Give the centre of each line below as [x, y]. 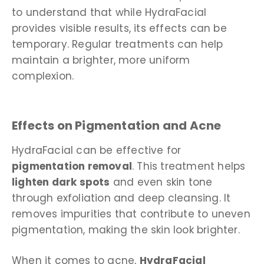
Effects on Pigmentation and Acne [117, 125]
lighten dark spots [61, 182]
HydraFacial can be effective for [97, 150]
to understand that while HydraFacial [109, 13]
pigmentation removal [72, 166]
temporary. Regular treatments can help [118, 44]
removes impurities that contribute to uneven [131, 214]
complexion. [43, 76]
